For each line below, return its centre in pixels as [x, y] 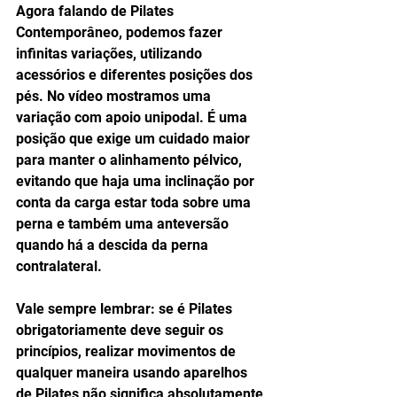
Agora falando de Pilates [97, 11]
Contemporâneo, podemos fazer [121, 32]
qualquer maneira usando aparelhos [133, 373]
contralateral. [61, 266]
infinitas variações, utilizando [111, 54]
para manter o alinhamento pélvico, [131, 160]
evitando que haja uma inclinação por [137, 181]
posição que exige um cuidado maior [135, 139]
